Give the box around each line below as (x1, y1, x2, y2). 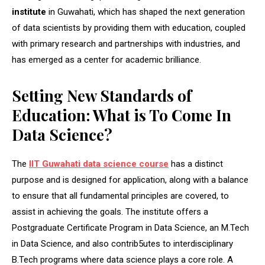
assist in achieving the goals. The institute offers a (12, 206, 208, 217)
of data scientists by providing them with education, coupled (12, 22, 245, 33)
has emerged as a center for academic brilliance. (12, 54, 201, 65)
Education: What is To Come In (12, 104, 231, 125)
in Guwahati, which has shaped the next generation (46, 6, 245, 17)
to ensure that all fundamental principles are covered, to (12, 190, 229, 201)
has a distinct (169, 158, 223, 169)
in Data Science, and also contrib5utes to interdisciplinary (12, 238, 233, 249)
